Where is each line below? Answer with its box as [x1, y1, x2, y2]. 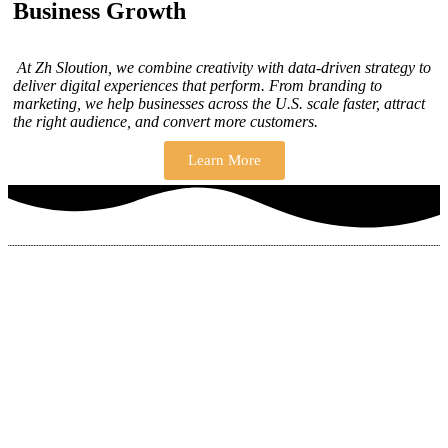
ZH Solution [23, 332, 129, 355]
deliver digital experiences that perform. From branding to [13, 77, 382, 95]
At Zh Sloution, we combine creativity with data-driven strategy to [13, 59, 431, 77]
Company [129, 332, 217, 355]
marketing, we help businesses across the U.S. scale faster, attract [13, 95, 425, 113]
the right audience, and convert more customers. [13, 113, 318, 131]
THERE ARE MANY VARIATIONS [23, 268, 203, 283]
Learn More [187, 152, 261, 169]
